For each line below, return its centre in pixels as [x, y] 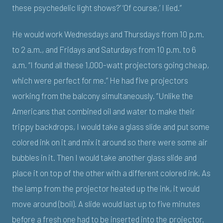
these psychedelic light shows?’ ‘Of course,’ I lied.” [97, 7]
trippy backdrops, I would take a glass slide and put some [111, 127]
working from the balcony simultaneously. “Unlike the [103, 96]
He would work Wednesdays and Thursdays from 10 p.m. [108, 34]
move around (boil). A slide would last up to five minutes [106, 204]
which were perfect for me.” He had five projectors [100, 80]
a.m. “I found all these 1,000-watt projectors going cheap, [111, 65]
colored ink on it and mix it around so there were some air [110, 142]
